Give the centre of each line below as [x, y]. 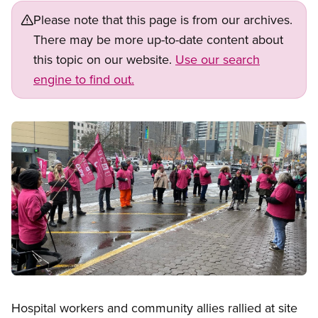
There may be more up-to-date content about [158, 40]
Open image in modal [64, 284]
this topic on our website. [104, 60]
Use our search [218, 60]
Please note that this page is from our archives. [163, 20]
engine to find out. [84, 79]
